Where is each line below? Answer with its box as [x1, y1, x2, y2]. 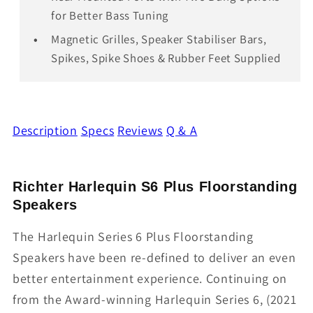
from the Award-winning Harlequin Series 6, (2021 [13, 291, 297, 308]
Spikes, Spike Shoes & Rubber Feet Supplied [51, 50, 281, 66]
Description [13, 122, 78, 138]
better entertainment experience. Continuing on [13, 270, 288, 287]
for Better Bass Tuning [51, 7, 169, 23]
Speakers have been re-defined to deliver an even [13, 249, 296, 266]
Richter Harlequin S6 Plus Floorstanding [13, 179, 298, 195]
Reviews [117, 122, 163, 138]
